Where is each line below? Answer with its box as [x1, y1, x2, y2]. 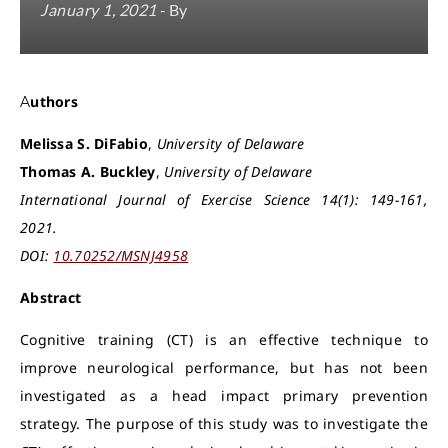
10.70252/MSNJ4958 [53, 246, 189, 265]
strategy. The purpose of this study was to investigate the [20, 414, 428, 433]
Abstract [20, 288, 82, 307]
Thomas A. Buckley [20, 162, 156, 181]
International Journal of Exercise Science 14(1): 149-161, [20, 190, 428, 209]
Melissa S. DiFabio [20, 134, 149, 153]
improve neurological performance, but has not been [20, 358, 428, 377]
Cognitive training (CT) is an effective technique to [20, 330, 428, 349]
